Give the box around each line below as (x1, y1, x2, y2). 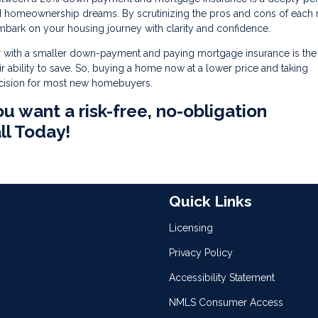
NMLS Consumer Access (169, 297, 283, 308)
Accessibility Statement (169, 272, 275, 283)
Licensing (169, 222, 213, 234)
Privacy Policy (169, 247, 233, 258)
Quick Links (169, 192, 252, 211)
